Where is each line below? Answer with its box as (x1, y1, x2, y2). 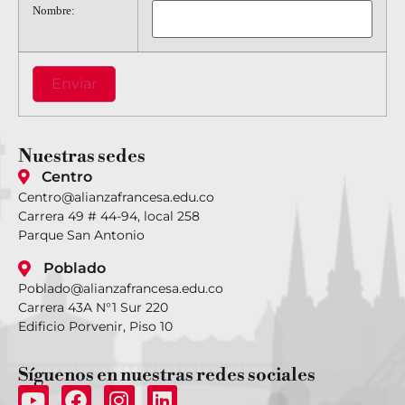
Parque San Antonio (18, 226, 145, 243)
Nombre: (33, 3, 75, 17)
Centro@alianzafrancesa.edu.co (18, 188, 214, 205)
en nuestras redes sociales (94, 364, 316, 388)
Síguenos (18, 364, 94, 388)
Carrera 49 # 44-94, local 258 (18, 207, 200, 224)
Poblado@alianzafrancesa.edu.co (18, 280, 223, 297)
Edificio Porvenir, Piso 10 (18, 318, 173, 335)
